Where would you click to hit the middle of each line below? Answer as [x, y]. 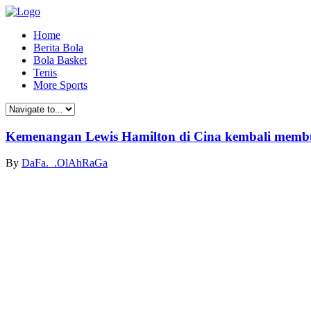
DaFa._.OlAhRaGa [65, 163]
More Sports [60, 85]
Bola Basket [60, 60]
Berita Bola [58, 48]
